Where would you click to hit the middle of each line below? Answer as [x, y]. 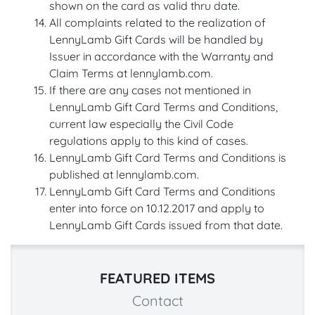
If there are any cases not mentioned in [150, 90]
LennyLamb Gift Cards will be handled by [156, 40]
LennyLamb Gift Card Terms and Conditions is [168, 158]
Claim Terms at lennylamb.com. [131, 73]
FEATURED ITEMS [157, 278]
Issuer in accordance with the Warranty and [161, 57]
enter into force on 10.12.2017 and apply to [157, 208]
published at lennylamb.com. [124, 175]
